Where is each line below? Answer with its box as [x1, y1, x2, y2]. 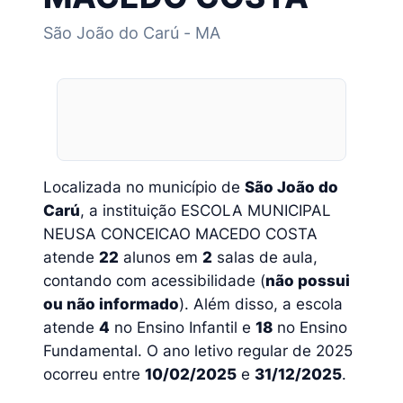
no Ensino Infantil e [110, 318, 255, 337]
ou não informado [43, 295, 179, 314]
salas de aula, [212, 248, 318, 267]
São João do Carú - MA [43, 22, 220, 42]
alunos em [119, 248, 202, 267]
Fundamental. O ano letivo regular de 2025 [43, 342, 353, 361]
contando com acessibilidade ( [43, 272, 265, 291]
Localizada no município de [43, 178, 245, 197]
